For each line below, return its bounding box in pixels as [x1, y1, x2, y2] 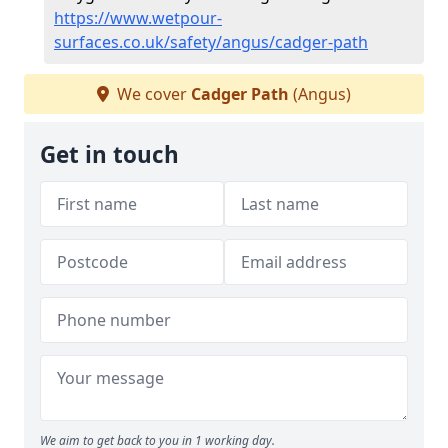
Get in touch [40, 139, 179, 170]
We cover [113, 83, 191, 105]
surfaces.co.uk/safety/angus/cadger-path [54, 31, 368, 53]
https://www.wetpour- [54, 7, 222, 29]
